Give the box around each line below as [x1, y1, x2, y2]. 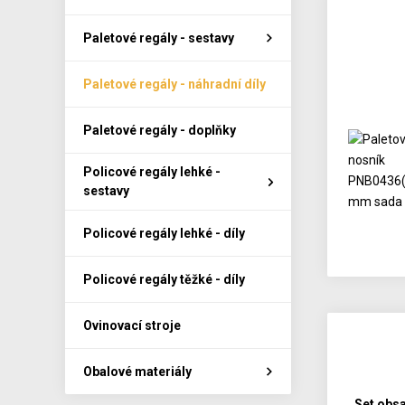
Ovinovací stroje [83, 317, 181, 333]
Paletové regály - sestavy [83, 30, 234, 45]
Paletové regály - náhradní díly [83, 76, 266, 91]
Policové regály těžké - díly [83, 271, 245, 287]
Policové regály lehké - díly [83, 225, 245, 240]
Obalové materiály [83, 363, 192, 379]
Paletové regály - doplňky [83, 122, 236, 137]
